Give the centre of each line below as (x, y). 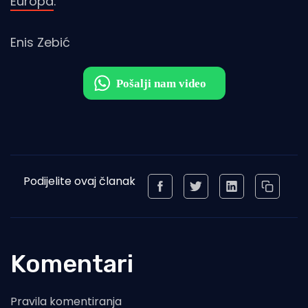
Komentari (72, 264)
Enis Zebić (40, 43)
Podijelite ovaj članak (79, 181)
